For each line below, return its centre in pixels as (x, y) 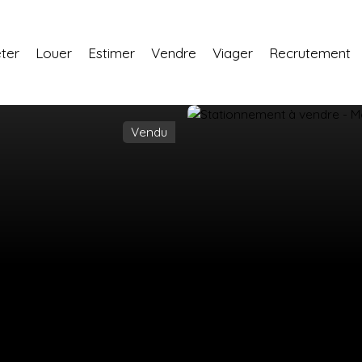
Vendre (173, 53)
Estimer (111, 53)
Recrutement (309, 53)
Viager (232, 53)
